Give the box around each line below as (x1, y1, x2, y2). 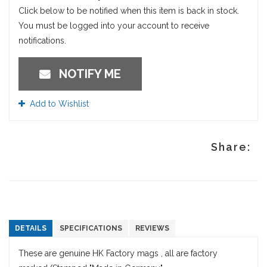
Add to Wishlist (30, 99, 89, 108)
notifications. (18, 36, 66, 45)
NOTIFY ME (50, 67, 121, 81)
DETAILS (15, 224, 46, 232)
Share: (211, 140, 251, 153)
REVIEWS (135, 224, 169, 232)
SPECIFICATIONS (60, 224, 122, 232)
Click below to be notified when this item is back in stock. (18, 6, 239, 15)
